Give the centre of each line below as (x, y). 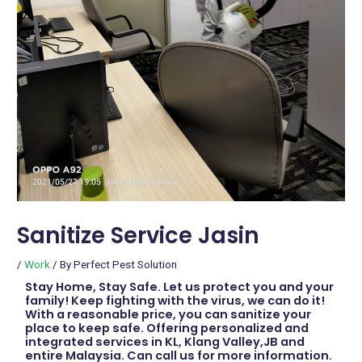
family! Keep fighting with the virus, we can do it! (175, 300)
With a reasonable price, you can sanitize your (168, 314)
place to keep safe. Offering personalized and (167, 328)
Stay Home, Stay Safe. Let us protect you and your (180, 286)
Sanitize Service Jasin (139, 235)
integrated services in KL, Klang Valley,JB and (165, 341)
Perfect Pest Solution (126, 264)
